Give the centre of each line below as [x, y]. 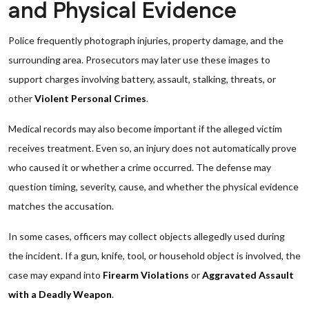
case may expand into [56, 275]
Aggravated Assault [248, 275]
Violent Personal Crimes [90, 98]
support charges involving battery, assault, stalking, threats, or [142, 79]
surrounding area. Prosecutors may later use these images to [139, 60]
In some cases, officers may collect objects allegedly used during [147, 236]
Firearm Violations [146, 275]
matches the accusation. [61, 206]
